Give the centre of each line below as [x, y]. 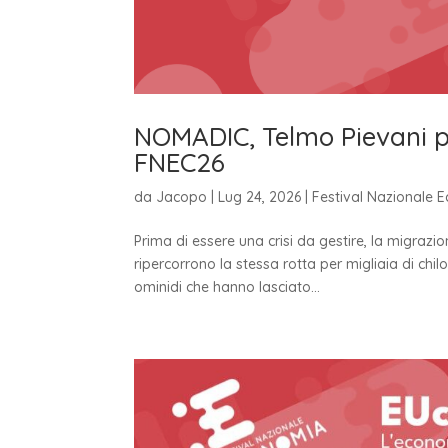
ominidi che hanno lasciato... [227, 286]
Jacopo [182, 196]
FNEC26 [180, 162]
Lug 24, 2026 [260, 196]
